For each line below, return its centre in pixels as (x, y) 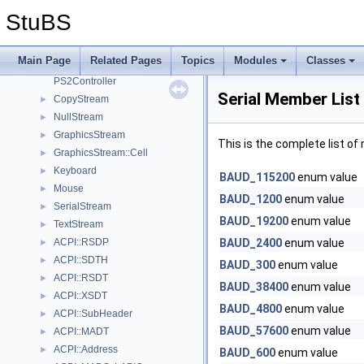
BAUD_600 (247, 353)
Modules (256, 61)
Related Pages (126, 61)
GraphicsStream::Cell (101, 153)
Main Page (44, 61)
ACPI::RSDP (81, 242)
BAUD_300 (247, 265)
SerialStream (82, 206)
